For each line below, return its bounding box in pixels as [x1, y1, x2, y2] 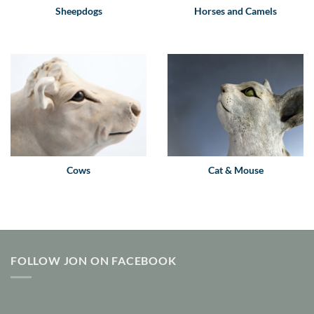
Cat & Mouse [207, 164, 264, 176]
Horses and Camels [194, 6, 277, 18]
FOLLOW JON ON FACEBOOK [11, 253, 177, 267]
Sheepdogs [55, 6, 102, 18]
